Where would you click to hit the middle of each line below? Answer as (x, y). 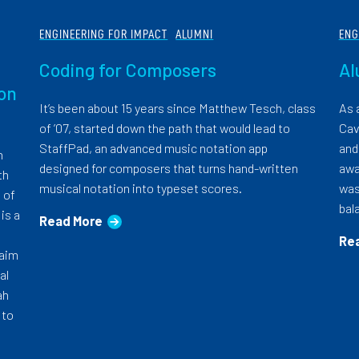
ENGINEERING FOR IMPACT (104, 34)
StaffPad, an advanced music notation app (154, 148)
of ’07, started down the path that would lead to (165, 128)
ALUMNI (195, 34)
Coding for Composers (128, 70)
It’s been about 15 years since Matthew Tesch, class (178, 108)
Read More (71, 221)
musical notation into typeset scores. (141, 188)
